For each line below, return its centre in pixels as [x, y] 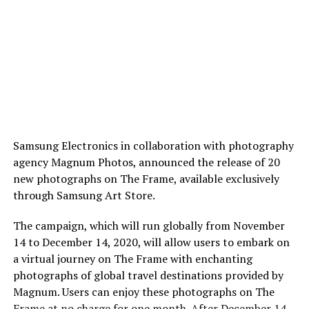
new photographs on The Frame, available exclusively [146, 178]
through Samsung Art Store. [84, 195]
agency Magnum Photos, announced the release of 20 [146, 162]
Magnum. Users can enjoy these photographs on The [143, 291]
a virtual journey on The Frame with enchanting [132, 258]
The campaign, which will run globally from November [149, 225]
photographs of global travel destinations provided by [148, 275]
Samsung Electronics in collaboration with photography [153, 145]
